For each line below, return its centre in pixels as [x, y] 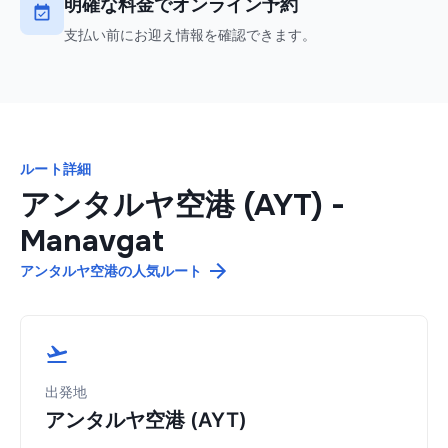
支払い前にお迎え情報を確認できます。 [190, 35]
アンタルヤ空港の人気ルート [111, 271]
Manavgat [92, 241]
